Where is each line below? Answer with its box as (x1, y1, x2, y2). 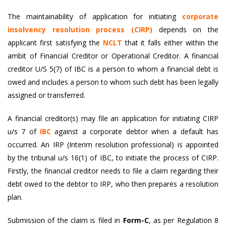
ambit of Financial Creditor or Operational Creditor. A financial (8, 51, 218, 61)
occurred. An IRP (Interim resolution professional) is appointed (8, 140, 218, 149)
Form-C (120, 215, 149, 225)
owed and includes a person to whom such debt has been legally (8, 77, 218, 87)
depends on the (152, 25, 218, 34)
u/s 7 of (8, 127, 40, 136)
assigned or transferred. (8, 90, 85, 100)
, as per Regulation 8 (148, 215, 219, 225)
